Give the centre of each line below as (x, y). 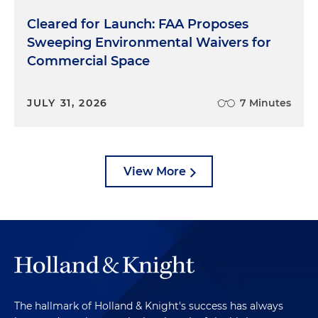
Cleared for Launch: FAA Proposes (138, 24)
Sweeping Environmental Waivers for (149, 42)
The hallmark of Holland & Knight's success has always (149, 306)
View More (155, 171)
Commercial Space (88, 61)
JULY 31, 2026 (68, 103)
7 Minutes (265, 103)
